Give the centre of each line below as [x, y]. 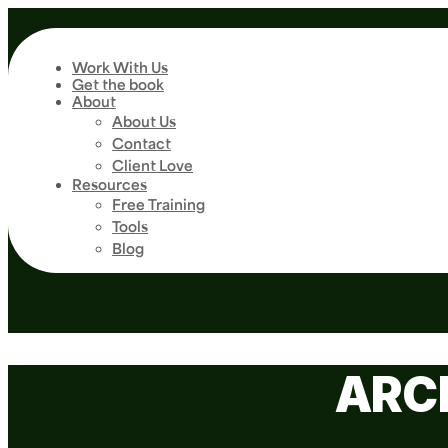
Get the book [118, 84]
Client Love [152, 165]
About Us [144, 121]
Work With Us [120, 67]
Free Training [158, 204]
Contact [141, 143]
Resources [109, 184]
